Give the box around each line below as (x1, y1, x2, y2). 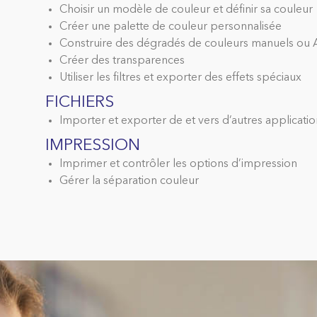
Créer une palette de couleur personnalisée (59, 21, 282, 33)
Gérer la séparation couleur (59, 175, 199, 188)
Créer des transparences (59, 55, 185, 67)
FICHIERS (45, 95, 114, 112)
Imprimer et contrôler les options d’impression (59, 158, 297, 171)
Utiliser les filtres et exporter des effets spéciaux (59, 72, 301, 84)
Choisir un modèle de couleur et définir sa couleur (59, 4, 313, 16)
